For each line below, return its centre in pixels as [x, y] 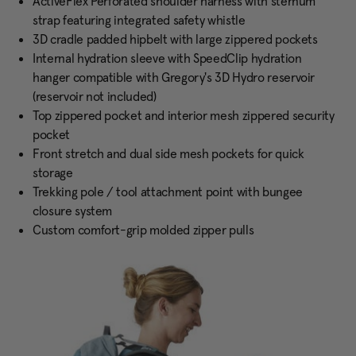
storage [53, 173]
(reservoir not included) [95, 97]
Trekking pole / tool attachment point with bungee [168, 192]
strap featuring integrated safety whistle [139, 20]
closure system [73, 211]
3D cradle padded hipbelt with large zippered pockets [175, 39]
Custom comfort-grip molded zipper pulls [143, 230]
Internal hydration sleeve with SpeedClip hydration [167, 58]
